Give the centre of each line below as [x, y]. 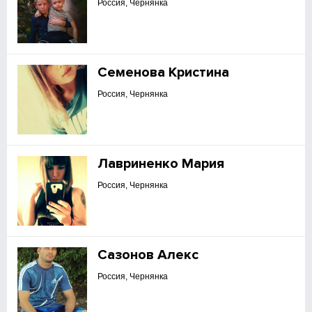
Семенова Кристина [164, 72]
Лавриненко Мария [161, 164]
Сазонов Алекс [148, 255]
